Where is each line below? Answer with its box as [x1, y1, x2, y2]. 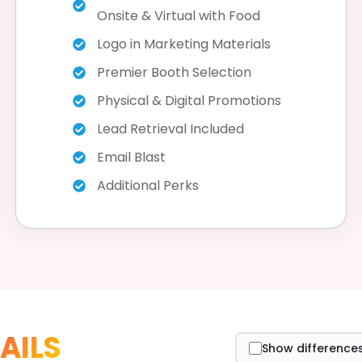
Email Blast [97, 148, 166, 167]
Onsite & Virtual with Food [97, 6, 260, 26]
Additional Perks [97, 176, 199, 196]
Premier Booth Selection [97, 63, 251, 82]
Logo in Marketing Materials [97, 35, 271, 54]
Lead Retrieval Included [97, 120, 244, 139]
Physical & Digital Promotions [97, 91, 281, 111]
